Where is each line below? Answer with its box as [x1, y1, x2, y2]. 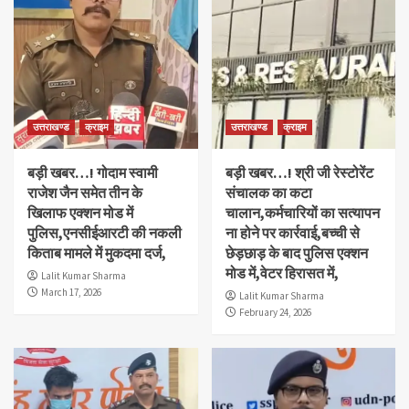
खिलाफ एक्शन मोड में [27, 203, 133, 222]
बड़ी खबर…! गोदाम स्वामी [27, 163, 158, 182]
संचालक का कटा [225, 183, 312, 202]
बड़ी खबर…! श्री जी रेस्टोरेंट [225, 163, 373, 182]
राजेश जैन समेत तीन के [27, 183, 142, 202]
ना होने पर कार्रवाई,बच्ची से [225, 223, 360, 242]
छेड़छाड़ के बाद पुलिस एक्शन [225, 243, 368, 262]
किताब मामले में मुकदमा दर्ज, [27, 243, 166, 262]
